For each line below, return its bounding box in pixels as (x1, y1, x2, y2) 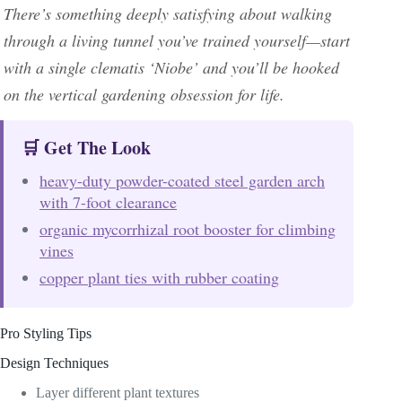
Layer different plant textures (36, 384, 199, 400)
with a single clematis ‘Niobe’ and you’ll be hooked (4, 57, 339, 78)
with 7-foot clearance (39, 191, 177, 213)
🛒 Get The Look (22, 135, 151, 161)
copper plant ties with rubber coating (39, 267, 279, 288)
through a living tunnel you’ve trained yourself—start (4, 30, 350, 51)
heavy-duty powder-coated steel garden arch (39, 170, 325, 191)
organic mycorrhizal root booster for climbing (39, 218, 336, 240)
